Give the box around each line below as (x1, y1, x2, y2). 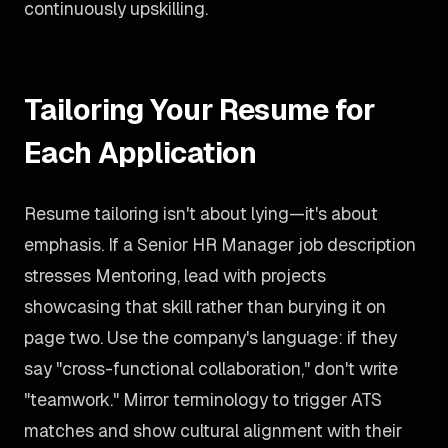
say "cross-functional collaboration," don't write (24, 357, 398, 380)
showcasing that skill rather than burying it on (24, 295, 386, 318)
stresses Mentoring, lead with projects (24, 264, 326, 287)
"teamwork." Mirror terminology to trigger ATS (24, 388, 382, 411)
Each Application (24, 134, 257, 171)
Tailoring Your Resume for (24, 91, 376, 128)
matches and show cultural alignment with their (24, 419, 402, 442)
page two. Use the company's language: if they (24, 326, 397, 349)
